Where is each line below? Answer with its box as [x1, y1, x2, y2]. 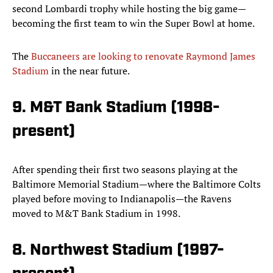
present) [12, 124, 75, 141]
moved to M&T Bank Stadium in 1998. [12, 207, 180, 221]
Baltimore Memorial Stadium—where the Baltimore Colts [12, 177, 261, 191]
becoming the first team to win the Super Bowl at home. [12, 16, 255, 30]
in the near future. [49, 64, 130, 78]
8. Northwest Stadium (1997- [12, 243, 224, 260]
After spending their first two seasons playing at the [12, 163, 238, 177]
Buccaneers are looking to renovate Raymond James [31, 49, 255, 63]
